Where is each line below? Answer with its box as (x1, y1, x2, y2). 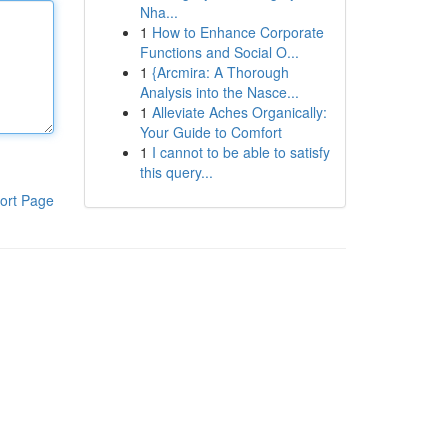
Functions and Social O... (139, 42, 299, 62)
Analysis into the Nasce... (139, 82, 299, 102)
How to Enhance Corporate (151, 22, 324, 42)
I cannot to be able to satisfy (151, 142, 330, 162)
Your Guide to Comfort (139, 122, 282, 142)
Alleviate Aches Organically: (151, 102, 327, 122)
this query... (139, 162, 213, 182)
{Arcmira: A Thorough (151, 62, 289, 82)
